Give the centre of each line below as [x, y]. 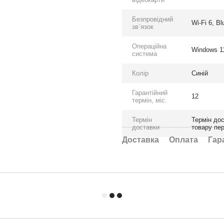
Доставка [140, 140]
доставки [146, 127]
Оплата [183, 140]
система [144, 54]
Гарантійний [150, 93]
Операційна [149, 46]
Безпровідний [152, 19]
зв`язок [143, 27]
